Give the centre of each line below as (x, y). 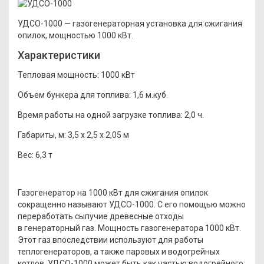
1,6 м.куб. (149, 95)
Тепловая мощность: (59, 75)
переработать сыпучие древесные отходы (101, 216)
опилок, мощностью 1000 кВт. (75, 35)
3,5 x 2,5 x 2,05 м (98, 135)
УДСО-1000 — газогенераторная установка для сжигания (130, 23)
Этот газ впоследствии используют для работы (110, 240)
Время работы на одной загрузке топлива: (100, 115)
